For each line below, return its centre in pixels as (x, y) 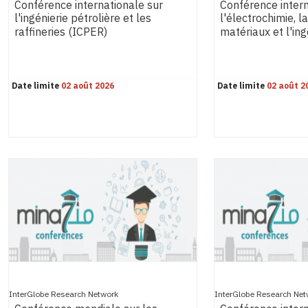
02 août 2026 (88, 86)
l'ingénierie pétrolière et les (83, 19)
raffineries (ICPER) (61, 33)
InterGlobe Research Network (64, 294)
